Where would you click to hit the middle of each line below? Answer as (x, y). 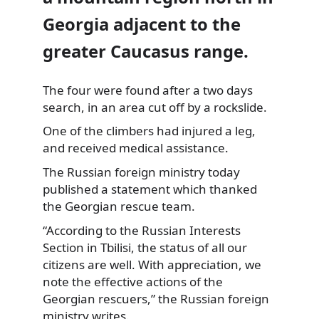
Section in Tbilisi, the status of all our (145, 247)
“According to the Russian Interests (142, 230)
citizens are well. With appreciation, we (152, 264)
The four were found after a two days (148, 90)
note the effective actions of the (133, 281)
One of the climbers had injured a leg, (149, 131)
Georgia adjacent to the (142, 24)
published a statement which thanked (150, 189)
